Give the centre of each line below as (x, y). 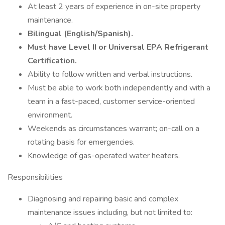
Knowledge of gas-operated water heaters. (105, 156)
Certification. (52, 61)
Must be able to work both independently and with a (119, 88)
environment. (50, 115)
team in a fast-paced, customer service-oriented (111, 101)
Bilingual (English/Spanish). (81, 34)
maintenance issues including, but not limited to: (110, 212)
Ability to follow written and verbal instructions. (110, 74)
